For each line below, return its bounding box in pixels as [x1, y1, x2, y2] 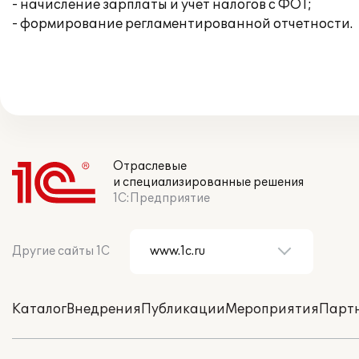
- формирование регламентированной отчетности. [12, 16, 353, 32]
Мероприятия [225, 301, 319, 317]
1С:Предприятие [113, 192, 210, 205]
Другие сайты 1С [12, 244, 110, 258]
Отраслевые [113, 159, 187, 173]
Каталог [12, 301, 67, 317]
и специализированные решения [113, 175, 304, 189]
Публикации [141, 301, 225, 317]
